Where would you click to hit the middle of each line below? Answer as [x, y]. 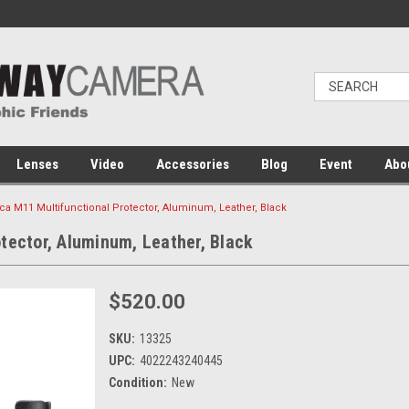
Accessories [193, 164]
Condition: [138, 382]
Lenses [37, 164]
